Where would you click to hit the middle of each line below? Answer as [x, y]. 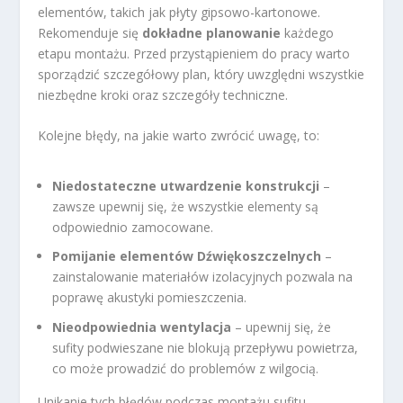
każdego [308, 32]
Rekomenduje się [90, 32]
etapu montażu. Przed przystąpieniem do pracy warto [194, 53]
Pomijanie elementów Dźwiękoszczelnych [187, 256]
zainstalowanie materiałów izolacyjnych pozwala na [203, 277]
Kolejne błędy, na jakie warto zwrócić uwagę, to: [179, 136]
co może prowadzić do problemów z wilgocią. [186, 369]
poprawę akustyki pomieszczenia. [150, 298]
